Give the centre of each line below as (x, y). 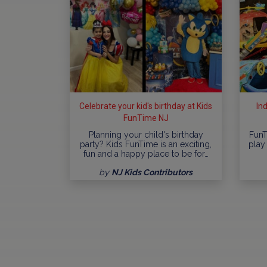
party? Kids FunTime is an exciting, (146, 144)
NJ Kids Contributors (152, 172)
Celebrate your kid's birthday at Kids (146, 106)
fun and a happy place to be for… (146, 153)
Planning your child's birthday (146, 134)
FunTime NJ (146, 118)
